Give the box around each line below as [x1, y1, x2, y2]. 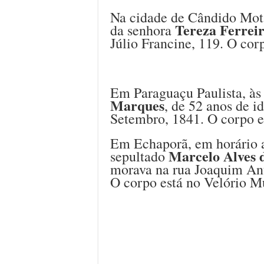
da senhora [110, 20, 175, 39]
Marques [110, 94, 164, 115]
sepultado [110, 146, 169, 166]
